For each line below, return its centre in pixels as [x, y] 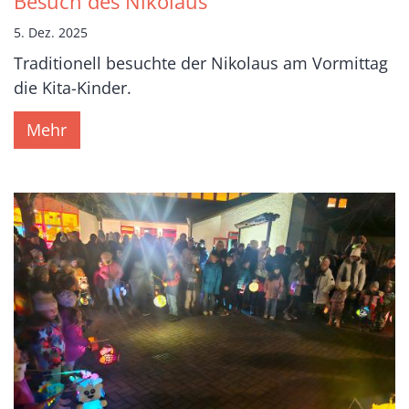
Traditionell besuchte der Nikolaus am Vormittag [201, 63]
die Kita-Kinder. [73, 87]
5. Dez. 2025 [51, 32]
